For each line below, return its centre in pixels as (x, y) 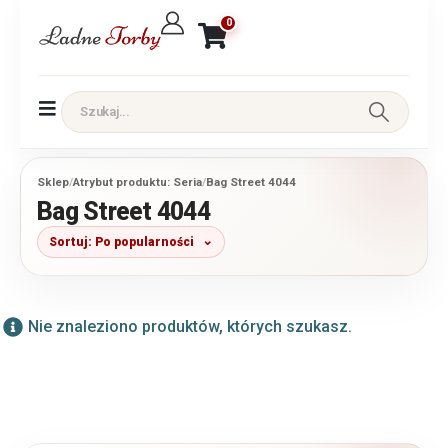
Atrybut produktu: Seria (137, 181)
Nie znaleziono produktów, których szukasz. (190, 326)
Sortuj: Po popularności (121, 241)
